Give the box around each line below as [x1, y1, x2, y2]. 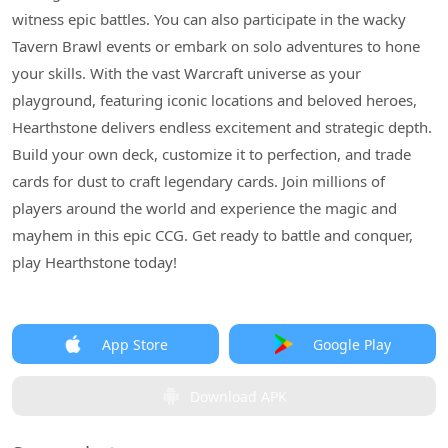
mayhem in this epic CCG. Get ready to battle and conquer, [12, 225, 413, 245]
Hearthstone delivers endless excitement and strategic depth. [12, 117, 432, 137]
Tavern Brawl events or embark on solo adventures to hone [12, 36, 420, 56]
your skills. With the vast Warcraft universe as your [12, 63, 361, 83]
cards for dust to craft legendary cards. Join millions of [12, 171, 385, 191]
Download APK [189, 386, 287, 406]
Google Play [312, 334, 391, 354]
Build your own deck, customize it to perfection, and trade [12, 144, 411, 164]
